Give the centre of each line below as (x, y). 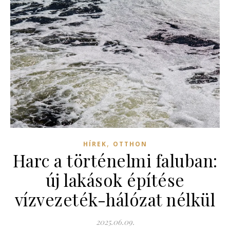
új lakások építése (115, 180)
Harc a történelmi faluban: (115, 160)
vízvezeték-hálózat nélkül (115, 199)
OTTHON (130, 144)
